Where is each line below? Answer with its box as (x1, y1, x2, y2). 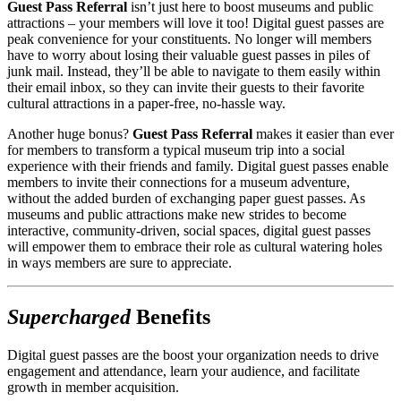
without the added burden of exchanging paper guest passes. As (7, 190, 365, 206)
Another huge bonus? (7, 125, 132, 141)
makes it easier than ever (252, 125, 394, 141)
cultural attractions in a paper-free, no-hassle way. (7, 95, 286, 111)
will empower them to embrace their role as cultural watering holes (7, 238, 382, 254)
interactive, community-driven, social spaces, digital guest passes (7, 222, 371, 238)
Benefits (131, 304, 210, 328)
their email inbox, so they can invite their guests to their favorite (7, 79, 364, 95)
